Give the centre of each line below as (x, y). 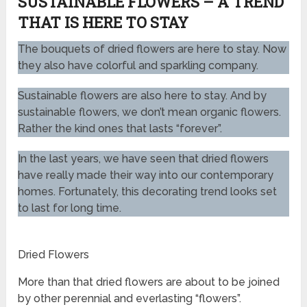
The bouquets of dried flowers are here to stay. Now (152, 49)
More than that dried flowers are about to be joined (149, 282)
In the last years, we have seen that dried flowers (144, 159)
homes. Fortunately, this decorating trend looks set (148, 192)
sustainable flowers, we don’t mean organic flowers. (150, 112)
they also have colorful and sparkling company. (138, 66)
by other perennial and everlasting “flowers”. (130, 299)
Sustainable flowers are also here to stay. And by (143, 96)
